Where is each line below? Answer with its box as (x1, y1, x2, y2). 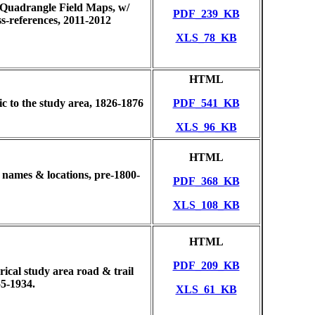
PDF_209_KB (172, 259, 240, 271)
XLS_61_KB (175, 283, 237, 295)
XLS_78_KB (175, 32, 237, 44)
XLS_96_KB (175, 121, 237, 133)
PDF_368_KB (172, 175, 240, 187)
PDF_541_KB (172, 97, 240, 109)
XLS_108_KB (172, 199, 240, 211)
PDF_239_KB (172, 8, 240, 20)
